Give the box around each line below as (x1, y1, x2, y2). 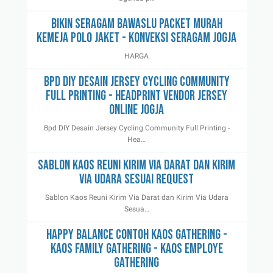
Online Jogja (109, 102, 164, 119)
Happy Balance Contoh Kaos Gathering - (46, 227, 227, 244)
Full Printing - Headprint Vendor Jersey (46, 88, 227, 105)
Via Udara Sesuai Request (79, 171, 194, 188)
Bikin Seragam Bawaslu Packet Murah (51, 16, 222, 33)
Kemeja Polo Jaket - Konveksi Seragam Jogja (37, 30, 236, 47)
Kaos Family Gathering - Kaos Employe (50, 241, 223, 258)
